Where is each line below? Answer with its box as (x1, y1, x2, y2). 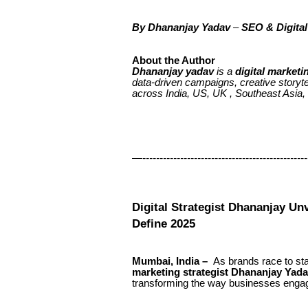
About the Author (132, 54, 215, 66)
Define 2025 (132, 216, 195, 230)
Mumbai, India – (132, 255, 210, 267)
